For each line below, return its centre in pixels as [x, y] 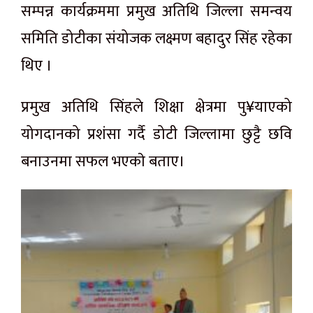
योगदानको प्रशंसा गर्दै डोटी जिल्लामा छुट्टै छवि [156, 134]
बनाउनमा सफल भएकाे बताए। [103, 161]
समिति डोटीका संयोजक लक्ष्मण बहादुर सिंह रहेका [156, 38]
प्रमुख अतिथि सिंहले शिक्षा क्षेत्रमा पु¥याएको [156, 107]
